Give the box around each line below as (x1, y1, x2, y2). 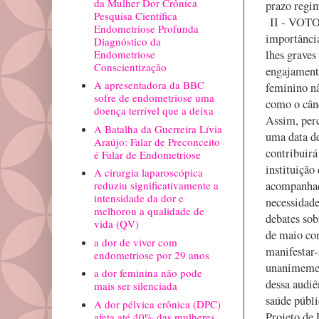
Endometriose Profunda (93, 21, 199, 36)
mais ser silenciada (93, 278, 177, 293)
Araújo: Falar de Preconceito (93, 134, 220, 149)
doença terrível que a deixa (93, 103, 214, 118)
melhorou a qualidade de (93, 204, 204, 219)
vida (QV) (93, 216, 139, 231)
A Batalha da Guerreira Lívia (93, 121, 222, 136)
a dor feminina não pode (93, 266, 202, 281)
